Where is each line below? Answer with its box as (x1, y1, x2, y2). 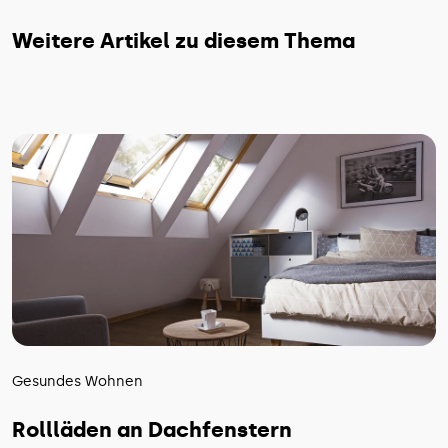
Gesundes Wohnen (12, 372, 143, 390)
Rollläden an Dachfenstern (12, 416, 292, 442)
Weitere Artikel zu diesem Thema (12, 27, 355, 53)
